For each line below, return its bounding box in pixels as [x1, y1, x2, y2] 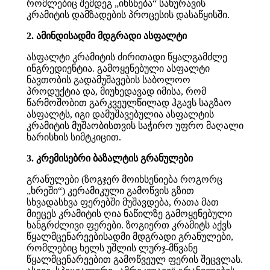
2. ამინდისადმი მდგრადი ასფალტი [27, 31, 187, 42]
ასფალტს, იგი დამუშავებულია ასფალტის [27, 109, 214, 120]
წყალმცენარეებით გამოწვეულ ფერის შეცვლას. [27, 254, 243, 265]
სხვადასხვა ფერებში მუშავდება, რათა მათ [27, 197, 219, 208]
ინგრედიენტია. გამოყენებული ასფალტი [27, 63, 210, 74]
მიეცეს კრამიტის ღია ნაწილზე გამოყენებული [27, 209, 232, 219]
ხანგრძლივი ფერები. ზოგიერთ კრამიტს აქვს [27, 220, 231, 231]
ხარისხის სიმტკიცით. [27, 132, 121, 143]
